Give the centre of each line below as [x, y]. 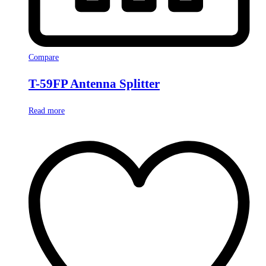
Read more [47, 110]
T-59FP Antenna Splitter [94, 84]
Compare [44, 58]
